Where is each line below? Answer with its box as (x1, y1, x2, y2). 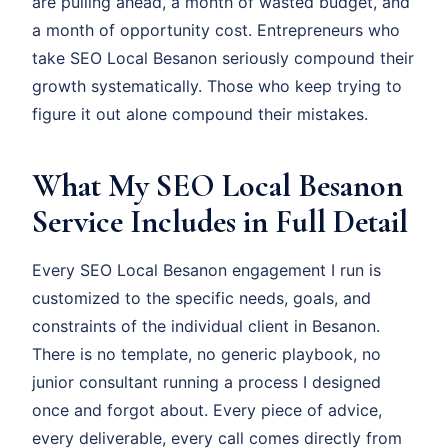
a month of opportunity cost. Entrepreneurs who (32, 20, 400, 41)
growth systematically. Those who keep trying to (32, 76, 402, 97)
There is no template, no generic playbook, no (32, 344, 381, 365)
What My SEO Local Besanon (32, 166, 403, 206)
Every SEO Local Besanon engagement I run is (32, 260, 381, 281)
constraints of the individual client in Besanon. (32, 316, 380, 337)
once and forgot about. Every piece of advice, (32, 400, 382, 421)
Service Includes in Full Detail (32, 202, 408, 242)
